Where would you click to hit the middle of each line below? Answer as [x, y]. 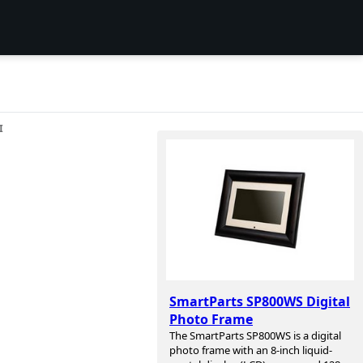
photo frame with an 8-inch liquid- [251, 350]
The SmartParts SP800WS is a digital [255, 336]
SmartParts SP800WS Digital [260, 302]
